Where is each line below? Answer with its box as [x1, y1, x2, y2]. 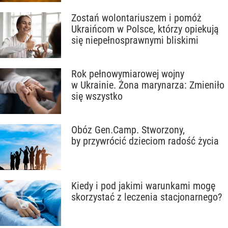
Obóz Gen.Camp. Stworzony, [71, 124, 185, 136]
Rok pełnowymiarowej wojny [71, 68, 184, 80]
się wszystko [71, 90, 123, 102]
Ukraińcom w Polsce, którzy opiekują [71, 23, 219, 35]
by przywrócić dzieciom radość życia [71, 135, 219, 147]
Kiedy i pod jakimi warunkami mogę [71, 180, 215, 192]
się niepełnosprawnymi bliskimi [71, 34, 198, 46]
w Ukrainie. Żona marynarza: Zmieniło [71, 79, 224, 91]
